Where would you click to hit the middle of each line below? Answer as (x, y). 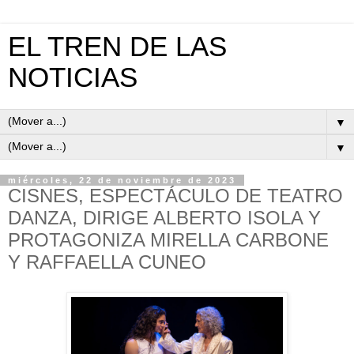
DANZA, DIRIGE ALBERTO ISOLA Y (164, 218)
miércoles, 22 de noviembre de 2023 (122, 180)
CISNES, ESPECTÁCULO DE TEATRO (175, 196)
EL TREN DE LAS (117, 47)
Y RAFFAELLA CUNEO (107, 262)
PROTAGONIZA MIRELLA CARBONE (168, 240)
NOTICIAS (73, 77)
